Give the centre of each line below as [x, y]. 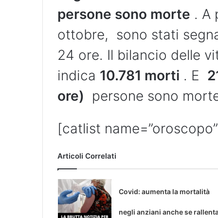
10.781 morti [140, 76]
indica [79, 76]
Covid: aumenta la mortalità [164, 192]
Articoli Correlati [87, 156]
